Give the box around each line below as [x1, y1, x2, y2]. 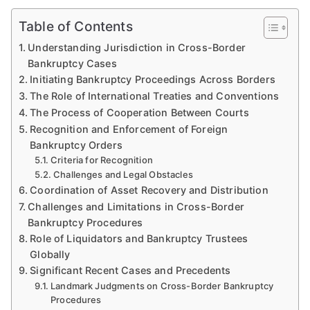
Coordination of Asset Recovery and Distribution [30, 184, 268, 196]
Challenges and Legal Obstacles [53, 169, 193, 180]
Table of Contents [19, 18, 133, 35]
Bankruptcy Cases [28, 57, 117, 69]
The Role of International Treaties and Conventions [30, 90, 280, 102]
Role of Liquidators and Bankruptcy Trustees [30, 232, 248, 244]
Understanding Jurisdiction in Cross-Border [28, 42, 246, 53]
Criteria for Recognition [51, 154, 153, 165]
